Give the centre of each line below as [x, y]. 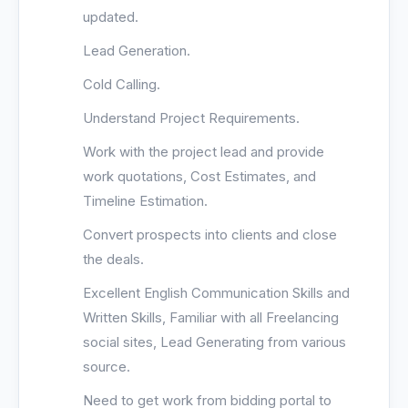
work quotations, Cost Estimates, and [199, 176]
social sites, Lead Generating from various [214, 342]
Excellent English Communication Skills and [216, 293]
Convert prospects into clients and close [210, 235]
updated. [111, 17]
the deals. [113, 259]
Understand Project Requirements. [191, 118]
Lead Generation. [137, 51]
